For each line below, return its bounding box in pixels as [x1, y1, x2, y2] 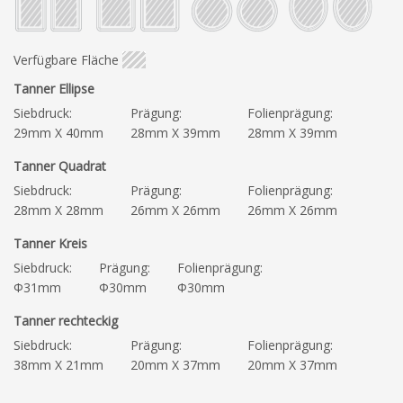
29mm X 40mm [13, 124, 103, 142]
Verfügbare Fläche [13, 51, 119, 69]
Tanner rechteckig [13, 312, 118, 330]
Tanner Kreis [13, 235, 87, 253]
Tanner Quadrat [13, 157, 106, 175]
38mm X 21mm [13, 356, 103, 374]
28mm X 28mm [13, 201, 103, 219]
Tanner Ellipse [13, 80, 94, 98]
